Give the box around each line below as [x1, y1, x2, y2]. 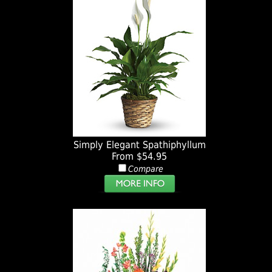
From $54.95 [112, 151, 168, 163]
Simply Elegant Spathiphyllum [73, 139, 206, 151]
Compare [127, 164, 163, 174]
